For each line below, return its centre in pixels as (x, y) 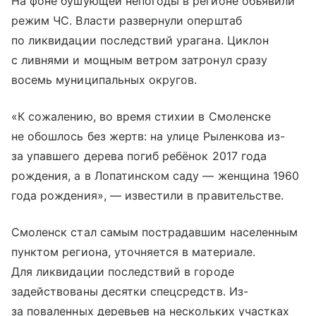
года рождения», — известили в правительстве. (148, 196)
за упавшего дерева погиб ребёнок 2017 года (139, 156)
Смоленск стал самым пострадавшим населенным (155, 232)
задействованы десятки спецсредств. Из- (130, 292)
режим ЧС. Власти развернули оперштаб (127, 21)
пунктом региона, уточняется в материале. (133, 252)
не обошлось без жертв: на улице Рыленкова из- (148, 136)
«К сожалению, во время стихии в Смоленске (141, 117)
